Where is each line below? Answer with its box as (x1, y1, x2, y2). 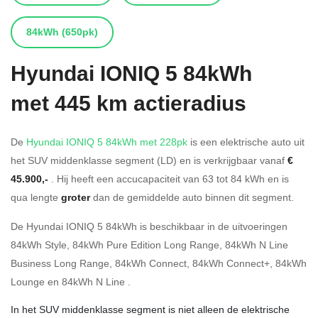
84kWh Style (11, 237, 67, 251)
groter (61, 190, 90, 204)
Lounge (11, 274, 45, 288)
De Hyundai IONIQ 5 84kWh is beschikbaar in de (11, 219, 232, 233)
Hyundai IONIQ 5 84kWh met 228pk (26, 134, 187, 148)
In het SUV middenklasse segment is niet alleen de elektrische (11, 302, 290, 316)
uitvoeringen (232, 219, 287, 233)
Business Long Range (11, 256, 109, 270)
